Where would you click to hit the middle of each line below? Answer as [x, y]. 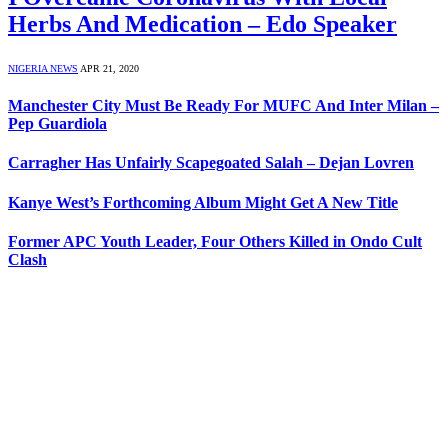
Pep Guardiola [57, 124]
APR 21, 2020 [109, 68]
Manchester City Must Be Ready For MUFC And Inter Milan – [223, 106]
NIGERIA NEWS [43, 68]
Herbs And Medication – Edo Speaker [202, 23]
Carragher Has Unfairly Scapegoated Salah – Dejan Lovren [211, 163]
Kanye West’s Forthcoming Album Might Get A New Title [203, 202]
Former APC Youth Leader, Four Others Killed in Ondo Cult [215, 241]
